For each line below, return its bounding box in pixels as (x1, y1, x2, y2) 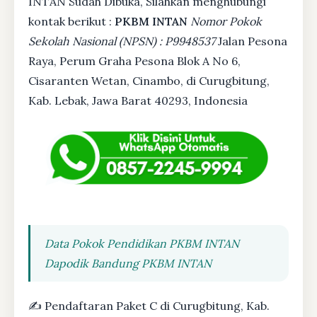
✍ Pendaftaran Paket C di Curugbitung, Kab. (28, 299, 270, 313)
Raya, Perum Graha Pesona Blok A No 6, (28, 54, 241, 69)
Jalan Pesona (215, 34, 287, 49)
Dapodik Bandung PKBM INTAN (45, 256, 212, 271)
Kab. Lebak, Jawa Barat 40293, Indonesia (28, 93, 248, 108)
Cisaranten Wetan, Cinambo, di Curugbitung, (28, 74, 270, 88)
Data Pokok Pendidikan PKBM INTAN (45, 236, 239, 251)
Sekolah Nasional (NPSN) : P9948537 (28, 34, 215, 49)
